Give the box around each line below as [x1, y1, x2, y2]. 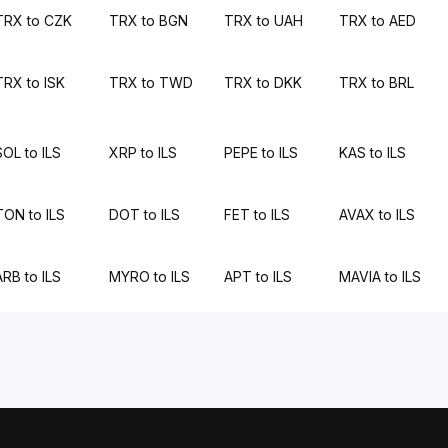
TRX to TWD [108, 74, 193, 91]
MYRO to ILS [108, 268, 190, 285]
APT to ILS [223, 268, 292, 285]
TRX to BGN [108, 12, 188, 29]
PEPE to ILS [223, 144, 298, 161]
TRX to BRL [339, 74, 415, 91]
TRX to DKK [223, 74, 302, 91]
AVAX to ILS [339, 206, 416, 223]
